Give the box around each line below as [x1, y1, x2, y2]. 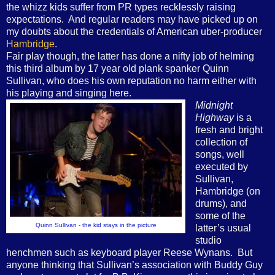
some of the [195, 210, 246, 221]
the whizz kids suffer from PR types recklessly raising [6, 1, 236, 12]
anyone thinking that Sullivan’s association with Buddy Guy [6, 259, 263, 270]
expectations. [6, 14, 64, 25]
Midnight [195, 99, 233, 110]
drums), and [195, 198, 247, 209]
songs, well [195, 149, 244, 160]
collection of [195, 136, 247, 147]
